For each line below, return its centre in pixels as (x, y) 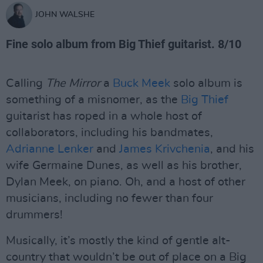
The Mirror (73, 83)
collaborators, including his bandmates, (109, 133)
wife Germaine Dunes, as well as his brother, (124, 166)
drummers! (34, 215)
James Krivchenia (165, 149)
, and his (232, 149)
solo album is (206, 83)
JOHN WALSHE (65, 15)
